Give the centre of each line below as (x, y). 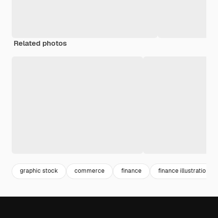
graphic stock (39, 171)
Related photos (40, 43)
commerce (90, 171)
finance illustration (184, 171)
